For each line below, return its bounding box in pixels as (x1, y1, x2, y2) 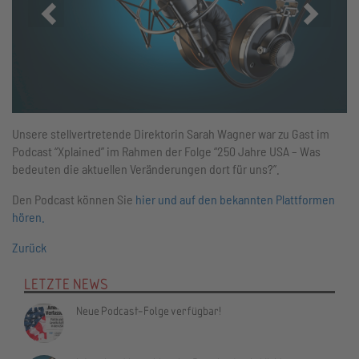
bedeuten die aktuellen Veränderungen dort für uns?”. (12, 161, 282, 177)
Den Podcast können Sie (12, 192, 135, 208)
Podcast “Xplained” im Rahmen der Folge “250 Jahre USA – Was (12, 143, 321, 159)
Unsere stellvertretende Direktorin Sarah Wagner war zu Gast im (12, 126, 329, 142)
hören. (12, 209, 45, 225)
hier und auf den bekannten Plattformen (135, 192, 335, 208)
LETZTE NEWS (24, 274, 108, 293)
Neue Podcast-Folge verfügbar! (76, 303, 221, 318)
